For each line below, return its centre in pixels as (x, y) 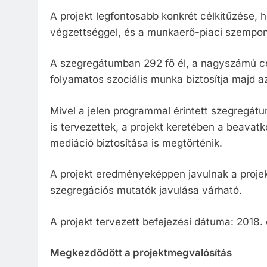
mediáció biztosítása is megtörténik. (136, 143)
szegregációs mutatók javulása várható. (146, 190)
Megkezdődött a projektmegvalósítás (141, 253)
